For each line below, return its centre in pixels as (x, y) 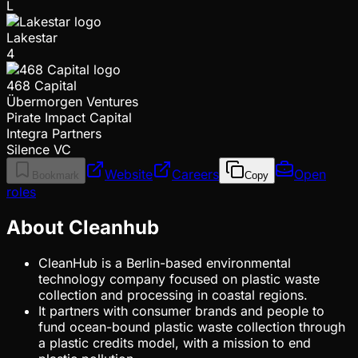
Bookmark (56, 175)
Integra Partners (54, 133)
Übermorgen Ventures (72, 101)
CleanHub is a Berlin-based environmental (165, 263)
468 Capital (42, 85)
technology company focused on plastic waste (179, 278)
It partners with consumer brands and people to (181, 310)
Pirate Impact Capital (69, 117)
